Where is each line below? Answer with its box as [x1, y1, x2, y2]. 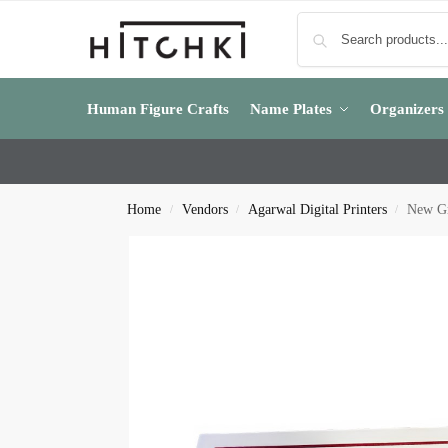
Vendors [181, 202, 228, 217]
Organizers [370, 101, 444, 117]
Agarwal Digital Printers [247, 202, 387, 217]
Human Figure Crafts [87, 101, 229, 117]
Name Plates [249, 101, 332, 117]
